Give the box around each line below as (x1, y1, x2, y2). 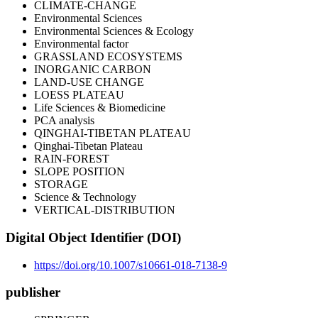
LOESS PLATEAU (34, 89, 124, 102)
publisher (6, 285, 60, 300)
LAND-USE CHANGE (34, 76, 144, 89)
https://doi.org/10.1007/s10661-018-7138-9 (34, 258, 227, 271)
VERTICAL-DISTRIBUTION (34, 204, 175, 216)
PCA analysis (34, 114, 94, 127)
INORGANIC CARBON (34, 63, 151, 76)
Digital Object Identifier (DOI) (6, 230, 181, 246)
